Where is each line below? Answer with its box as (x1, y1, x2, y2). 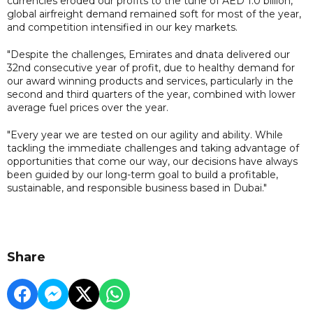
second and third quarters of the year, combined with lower (7, 87, 296, 101)
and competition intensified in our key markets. (7, 20, 238, 34)
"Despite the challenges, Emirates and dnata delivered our (7, 48, 290, 61)
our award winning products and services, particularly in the (7, 74, 293, 87)
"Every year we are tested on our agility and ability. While (7, 128, 283, 141)
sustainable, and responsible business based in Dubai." (7, 181, 267, 194)
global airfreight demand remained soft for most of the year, (7, 7, 301, 20)
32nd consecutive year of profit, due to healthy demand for (7, 61, 295, 74)
